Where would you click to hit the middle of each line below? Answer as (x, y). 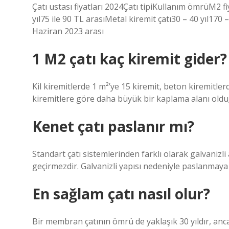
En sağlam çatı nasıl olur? (121, 194)
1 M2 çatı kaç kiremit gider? (130, 59)
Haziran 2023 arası (68, 31)
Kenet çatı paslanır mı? (113, 126)
